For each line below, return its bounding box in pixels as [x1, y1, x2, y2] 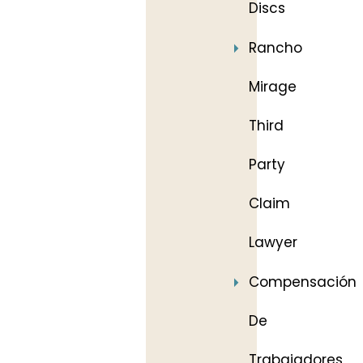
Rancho [249, 38, 302, 58]
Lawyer [249, 233, 297, 252]
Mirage [249, 77, 297, 96]
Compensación [249, 272, 357, 292]
